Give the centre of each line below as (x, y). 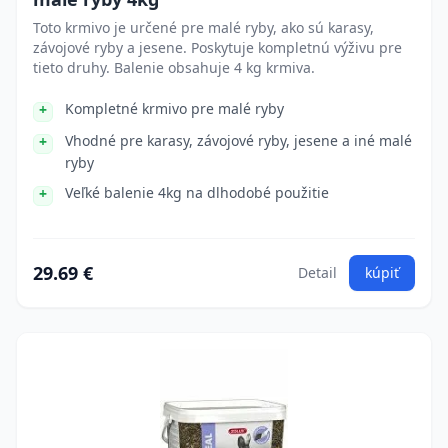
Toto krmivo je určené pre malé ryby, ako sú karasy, (203, 27)
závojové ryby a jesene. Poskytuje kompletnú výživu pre (217, 47)
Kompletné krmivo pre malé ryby (174, 108)
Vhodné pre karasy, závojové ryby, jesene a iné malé (238, 140)
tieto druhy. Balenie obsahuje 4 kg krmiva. (174, 67)
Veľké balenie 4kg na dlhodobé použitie (197, 192)
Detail (317, 272)
